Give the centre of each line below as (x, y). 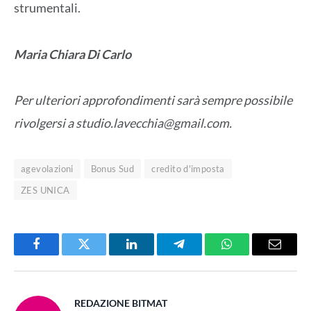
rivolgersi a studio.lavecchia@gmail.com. (123, 123)
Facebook (59, 254)
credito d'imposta (188, 168)
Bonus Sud (112, 168)
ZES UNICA (45, 190)
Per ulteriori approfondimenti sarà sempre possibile (153, 100)
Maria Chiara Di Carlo (73, 54)
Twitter (101, 254)
